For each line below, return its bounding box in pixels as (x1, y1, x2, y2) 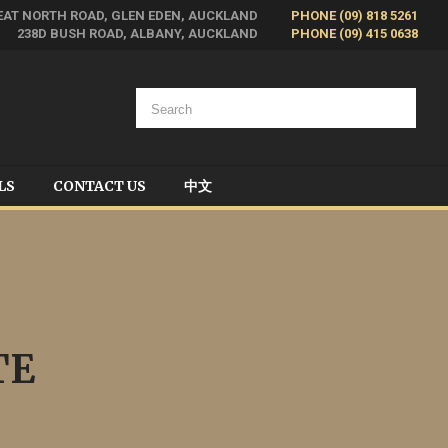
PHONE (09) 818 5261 (291, 8, 418, 23)
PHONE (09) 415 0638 (291, 26, 418, 41)
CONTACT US (53, 177, 146, 195)
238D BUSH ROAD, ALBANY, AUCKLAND (17, 26, 261, 41)
